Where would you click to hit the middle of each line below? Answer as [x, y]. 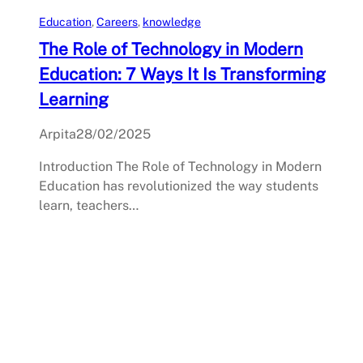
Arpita [58, 135]
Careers [117, 22]
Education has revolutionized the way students [179, 186]
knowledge [172, 22]
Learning [74, 100]
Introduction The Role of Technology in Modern [180, 167]
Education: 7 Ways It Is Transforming [182, 75]
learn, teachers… [89, 206]
